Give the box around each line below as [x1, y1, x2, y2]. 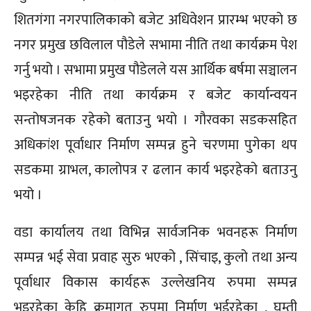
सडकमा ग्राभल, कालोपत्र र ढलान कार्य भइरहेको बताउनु [14, 158, 297, 183]
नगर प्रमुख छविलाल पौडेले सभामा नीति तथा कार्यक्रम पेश [14, 33, 297, 58]
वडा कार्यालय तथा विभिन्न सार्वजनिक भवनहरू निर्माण [14, 221, 297, 245]
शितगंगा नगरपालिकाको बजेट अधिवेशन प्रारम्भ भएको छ [14, 8, 297, 33]
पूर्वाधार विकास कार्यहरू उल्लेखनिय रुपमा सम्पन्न [14, 271, 297, 295]
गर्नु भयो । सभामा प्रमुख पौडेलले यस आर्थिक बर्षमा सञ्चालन [14, 58, 297, 83]
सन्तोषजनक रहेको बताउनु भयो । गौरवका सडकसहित [14, 108, 297, 133]
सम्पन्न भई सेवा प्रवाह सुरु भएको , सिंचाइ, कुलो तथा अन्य [14, 246, 297, 270]
